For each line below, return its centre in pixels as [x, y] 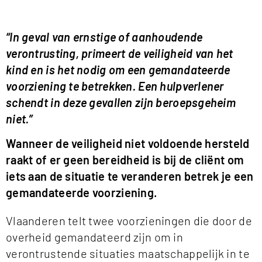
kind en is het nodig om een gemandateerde [118, 69]
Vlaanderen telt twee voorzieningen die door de [129, 221]
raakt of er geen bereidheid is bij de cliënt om [125, 160]
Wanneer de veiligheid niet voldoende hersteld [128, 144]
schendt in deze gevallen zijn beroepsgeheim [121, 102]
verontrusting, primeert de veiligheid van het [120, 53]
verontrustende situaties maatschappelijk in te [128, 254]
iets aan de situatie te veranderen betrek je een [130, 176]
